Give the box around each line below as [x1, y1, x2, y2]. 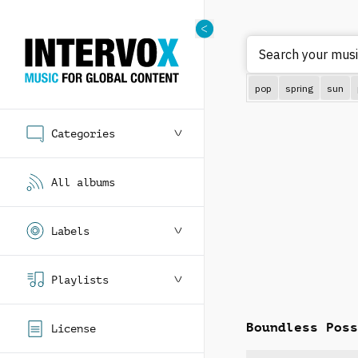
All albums [51, 176, 115, 189]
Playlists [51, 273, 109, 286]
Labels [51, 225, 89, 237]
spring [285, 82, 313, 94]
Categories [51, 127, 115, 140]
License [51, 322, 96, 335]
